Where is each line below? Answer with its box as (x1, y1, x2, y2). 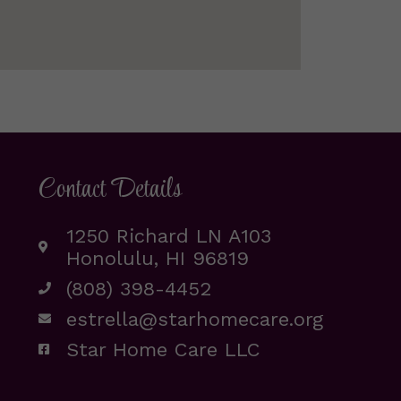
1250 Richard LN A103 (66, 224, 272, 247)
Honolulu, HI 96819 (66, 246, 250, 269)
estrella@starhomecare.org (66, 307, 324, 330)
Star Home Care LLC (66, 337, 261, 361)
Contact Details (38, 168, 182, 211)
